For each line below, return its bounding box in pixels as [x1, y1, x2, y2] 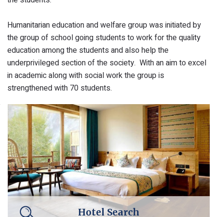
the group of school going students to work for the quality [7, 31, 201, 44]
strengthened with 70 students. [7, 82, 112, 94]
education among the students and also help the [7, 44, 169, 56]
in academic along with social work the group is [7, 69, 164, 81]
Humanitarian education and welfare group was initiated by [7, 19, 201, 31]
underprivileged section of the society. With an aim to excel [7, 57, 206, 69]
